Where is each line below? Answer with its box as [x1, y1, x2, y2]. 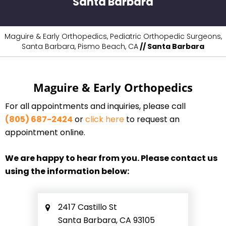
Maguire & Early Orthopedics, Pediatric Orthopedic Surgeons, [4, 31, 222, 42]
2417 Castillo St [58, 201, 117, 213]
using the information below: [5, 165, 129, 178]
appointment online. [5, 127, 85, 139]
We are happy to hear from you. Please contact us [5, 152, 217, 164]
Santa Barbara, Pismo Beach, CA [22, 41, 138, 52]
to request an [124, 114, 180, 126]
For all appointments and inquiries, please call [5, 100, 186, 112]
